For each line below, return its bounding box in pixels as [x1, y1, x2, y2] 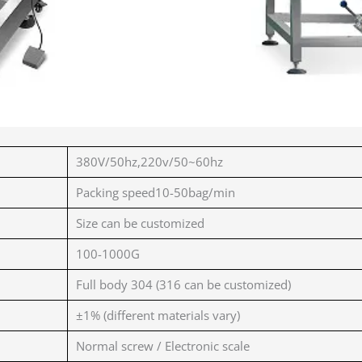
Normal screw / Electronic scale [76, 337, 250, 354]
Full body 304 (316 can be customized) [76, 276, 291, 293]
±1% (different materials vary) [76, 306, 240, 323]
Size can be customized [76, 214, 204, 231]
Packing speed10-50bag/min [76, 183, 235, 200]
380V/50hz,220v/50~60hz [76, 153, 223, 170]
